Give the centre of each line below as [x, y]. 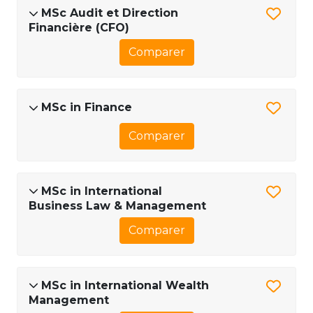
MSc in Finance [87, 107]
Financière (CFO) [79, 27]
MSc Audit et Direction [110, 13]
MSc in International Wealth [125, 285]
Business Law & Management [117, 205]
